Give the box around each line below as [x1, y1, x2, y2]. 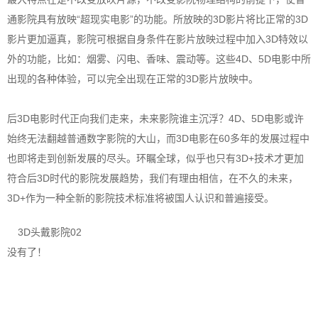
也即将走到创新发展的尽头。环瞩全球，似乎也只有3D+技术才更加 [7, 153, 304, 165]
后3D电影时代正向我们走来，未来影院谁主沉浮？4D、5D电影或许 [7, 113, 304, 125]
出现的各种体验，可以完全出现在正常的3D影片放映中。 [7, 73, 258, 85]
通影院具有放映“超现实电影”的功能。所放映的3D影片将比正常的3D [7, 13, 308, 26]
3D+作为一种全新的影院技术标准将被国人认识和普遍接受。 [7, 192, 274, 204]
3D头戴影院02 [18, 226, 82, 238]
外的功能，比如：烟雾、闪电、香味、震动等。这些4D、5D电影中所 [7, 53, 311, 65]
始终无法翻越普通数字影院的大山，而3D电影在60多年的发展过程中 [7, 133, 309, 145]
